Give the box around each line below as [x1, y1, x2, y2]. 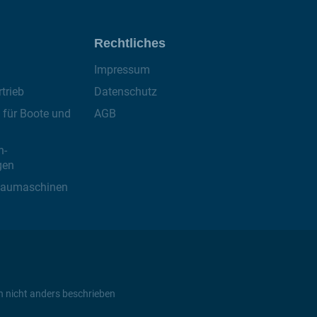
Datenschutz [94, 85, 157, 98]
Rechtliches [94, 36, 166, 50]
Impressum [94, 63, 150, 76]
